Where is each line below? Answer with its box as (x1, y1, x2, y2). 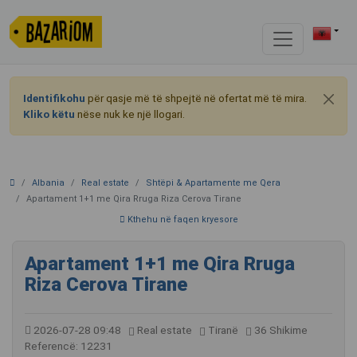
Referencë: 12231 (25, 339, 112, 352)
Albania (32, 178, 65, 188)
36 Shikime (252, 324, 308, 336)
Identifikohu (23, 92, 85, 104)
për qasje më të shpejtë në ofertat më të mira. (85, 92, 307, 104)
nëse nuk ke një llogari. (75, 108, 185, 120)
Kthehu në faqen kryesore (124, 214, 238, 225)
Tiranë (206, 324, 241, 336)
